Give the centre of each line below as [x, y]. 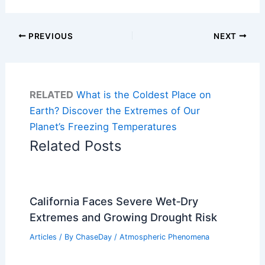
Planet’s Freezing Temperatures [103, 127]
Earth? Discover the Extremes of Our [114, 111]
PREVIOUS [50, 36]
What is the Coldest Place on [143, 95]
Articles [43, 237]
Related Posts [75, 146]
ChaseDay [95, 237]
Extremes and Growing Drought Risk [123, 217]
